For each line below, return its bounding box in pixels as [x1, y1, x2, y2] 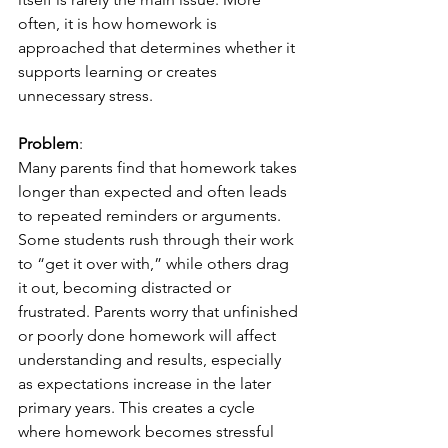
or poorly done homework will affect [18, 326, 280, 345]
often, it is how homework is [18, 14, 221, 33]
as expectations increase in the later [18, 374, 275, 393]
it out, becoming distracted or [18, 278, 235, 297]
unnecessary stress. [18, 86, 153, 105]
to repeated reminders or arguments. [18, 206, 285, 225]
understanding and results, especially [18, 350, 285, 369]
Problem [18, 134, 79, 153]
